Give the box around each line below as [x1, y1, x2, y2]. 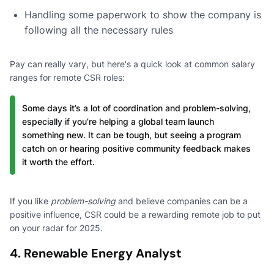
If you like [10, 195, 51, 206]
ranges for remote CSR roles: [10, 72, 125, 83]
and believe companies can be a [116, 195, 248, 206]
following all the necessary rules [24, 23, 173, 36]
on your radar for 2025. [10, 222, 103, 233]
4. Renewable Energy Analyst [10, 245, 182, 261]
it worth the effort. [22, 156, 95, 167]
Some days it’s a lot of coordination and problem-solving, [22, 102, 251, 113]
